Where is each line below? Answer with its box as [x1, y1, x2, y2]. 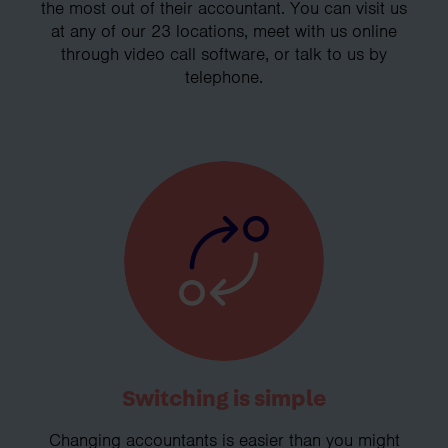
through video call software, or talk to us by [61, 42, 387, 65]
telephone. [185, 65, 263, 88]
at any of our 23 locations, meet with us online [51, 19, 397, 42]
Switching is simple [122, 386, 326, 411]
